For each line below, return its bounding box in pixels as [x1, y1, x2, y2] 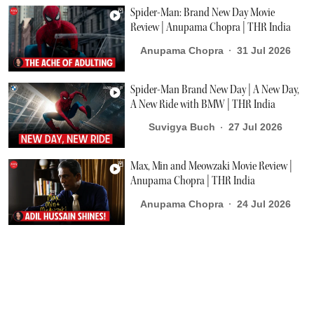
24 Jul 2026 [236, 198, 291, 210]
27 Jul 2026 [228, 121, 282, 133]
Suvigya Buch [148, 121, 215, 133]
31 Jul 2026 [236, 44, 291, 56]
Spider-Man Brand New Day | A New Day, [130, 82, 300, 97]
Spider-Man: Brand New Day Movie [130, 6, 275, 20]
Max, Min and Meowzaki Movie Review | [130, 159, 293, 174]
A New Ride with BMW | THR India [130, 97, 276, 111]
